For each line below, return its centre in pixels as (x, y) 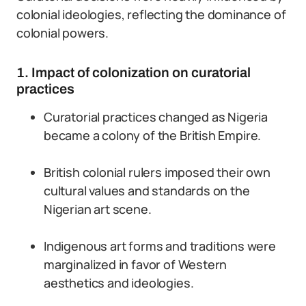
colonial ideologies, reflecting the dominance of (151, 14)
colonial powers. (63, 33)
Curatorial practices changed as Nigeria (156, 117)
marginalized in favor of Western (136, 264)
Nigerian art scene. (98, 209)
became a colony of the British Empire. (153, 135)
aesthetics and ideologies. (119, 283)
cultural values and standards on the (147, 191)
